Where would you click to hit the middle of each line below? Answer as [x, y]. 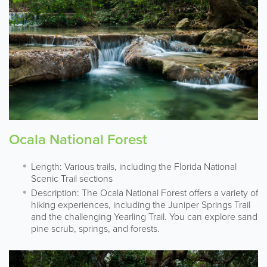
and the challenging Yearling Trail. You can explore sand [144, 216]
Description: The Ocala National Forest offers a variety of [145, 192]
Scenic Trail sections [72, 178]
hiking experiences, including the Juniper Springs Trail [141, 204]
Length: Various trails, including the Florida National [134, 166]
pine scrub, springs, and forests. [95, 228]
